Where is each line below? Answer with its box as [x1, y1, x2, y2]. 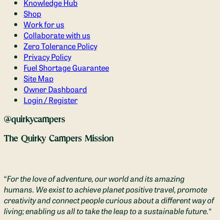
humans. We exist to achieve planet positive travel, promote [4, 183, 207, 194]
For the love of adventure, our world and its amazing [7, 172, 185, 184]
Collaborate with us [24, 29, 90, 41]
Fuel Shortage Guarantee [24, 62, 109, 73]
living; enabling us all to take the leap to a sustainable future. [4, 205, 209, 216]
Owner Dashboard [24, 83, 87, 95]
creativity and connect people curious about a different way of [4, 194, 214, 205]
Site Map [24, 73, 54, 84]
